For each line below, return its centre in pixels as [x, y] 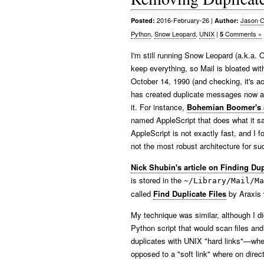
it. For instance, [159, 107]
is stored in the [157, 180]
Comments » [242, 34]
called [142, 194]
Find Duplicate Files [190, 194]
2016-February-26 [182, 20]
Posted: [143, 20]
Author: [227, 20]
